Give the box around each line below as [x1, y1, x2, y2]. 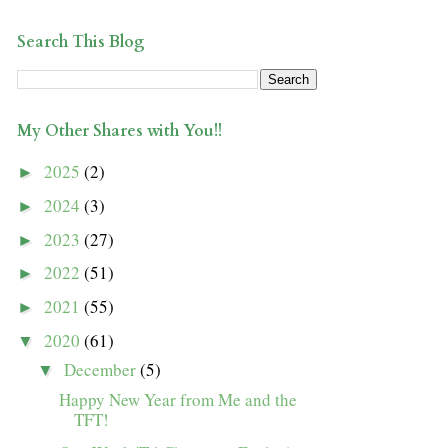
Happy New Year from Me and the [59, 387, 298, 411]
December [64, 358, 141, 382]
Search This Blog [17, 30, 145, 53]
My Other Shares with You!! [17, 119, 222, 142]
